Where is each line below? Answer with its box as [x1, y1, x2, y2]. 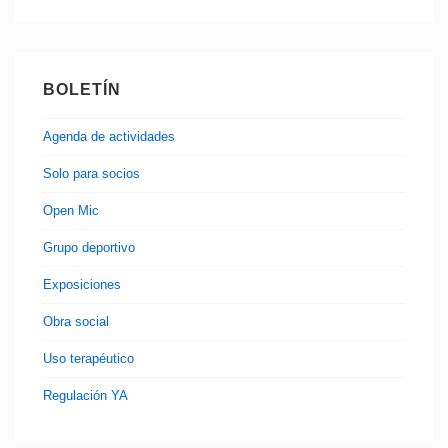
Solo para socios [43, 166, 140, 182]
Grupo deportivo [43, 240, 135, 256]
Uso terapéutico [43, 351, 134, 367]
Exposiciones [43, 277, 121, 293]
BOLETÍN [43, 80, 121, 98]
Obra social [43, 314, 109, 330]
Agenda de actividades [43, 129, 175, 145]
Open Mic [43, 203, 99, 219]
